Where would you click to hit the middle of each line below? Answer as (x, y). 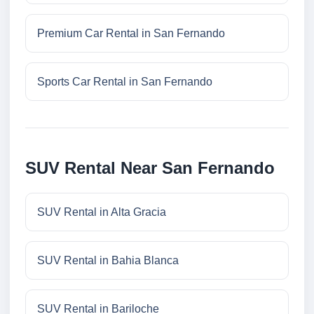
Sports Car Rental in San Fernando (125, 82)
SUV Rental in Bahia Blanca (108, 261)
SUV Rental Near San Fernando (150, 168)
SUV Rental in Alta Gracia (102, 212)
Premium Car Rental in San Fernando (131, 34)
